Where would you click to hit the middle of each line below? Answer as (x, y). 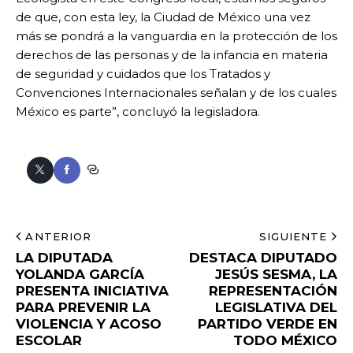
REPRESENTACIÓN (273, 291)
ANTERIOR (58, 237)
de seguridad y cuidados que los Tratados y (143, 74)
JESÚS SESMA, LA (276, 275)
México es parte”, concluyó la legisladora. (138, 112)
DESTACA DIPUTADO (263, 258)
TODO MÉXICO (285, 341)
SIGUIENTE (294, 237)
